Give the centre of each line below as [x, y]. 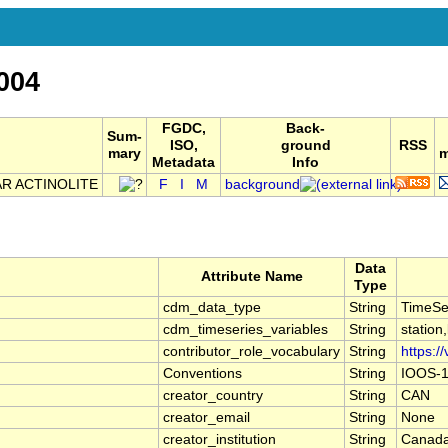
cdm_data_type [212, 308]
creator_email [206, 418]
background [262, 185]
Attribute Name [251, 277]
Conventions [202, 374]
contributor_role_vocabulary [251, 352]
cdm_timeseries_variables [245, 330]
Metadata [183, 163]
